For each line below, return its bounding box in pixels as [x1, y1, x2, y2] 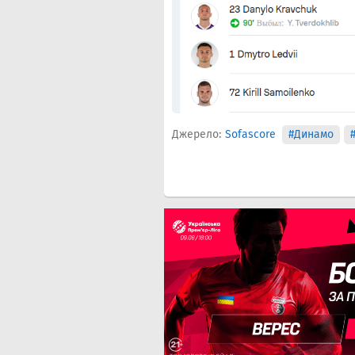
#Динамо [288, 128, 334, 142]
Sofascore [225, 128, 276, 142]
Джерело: [172, 128, 221, 142]
